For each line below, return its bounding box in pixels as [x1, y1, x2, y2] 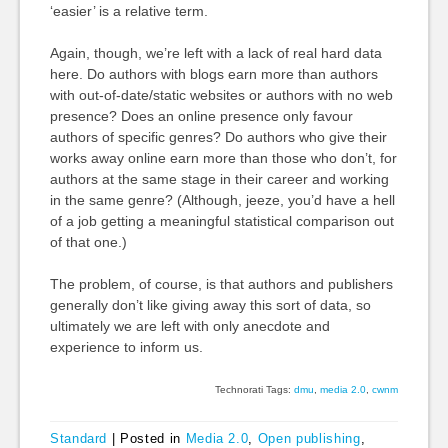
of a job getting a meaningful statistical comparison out [49, 213, 394, 229]
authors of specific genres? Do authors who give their [49, 129, 387, 145]
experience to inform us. [49, 339, 203, 355]
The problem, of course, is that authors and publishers [49, 276, 393, 292]
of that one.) [49, 234, 127, 250]
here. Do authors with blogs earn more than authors [49, 66, 378, 82]
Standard [49, 431, 108, 446]
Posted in [120, 431, 186, 446]
